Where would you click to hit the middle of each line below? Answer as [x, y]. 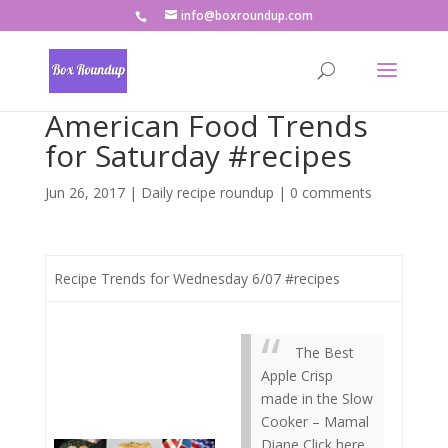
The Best [324, 352]
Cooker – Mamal [315, 421]
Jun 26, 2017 [84, 192]
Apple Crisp [297, 375]
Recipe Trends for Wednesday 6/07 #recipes [197, 278]
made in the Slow [317, 398]
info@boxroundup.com [246, 15]
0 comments [330, 192]
